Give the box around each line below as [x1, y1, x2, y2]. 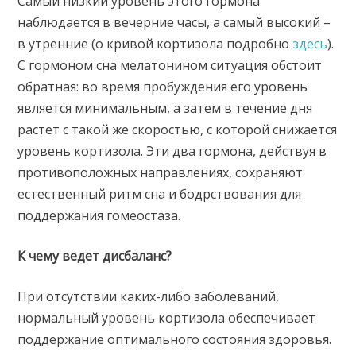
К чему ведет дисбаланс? [17, 247, 172, 265]
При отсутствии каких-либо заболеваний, [17, 288, 280, 306]
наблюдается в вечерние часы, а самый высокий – [17, 14, 331, 32]
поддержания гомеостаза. [17, 207, 181, 225]
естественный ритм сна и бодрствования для [17, 185, 302, 203]
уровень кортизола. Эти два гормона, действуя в [17, 142, 327, 161]
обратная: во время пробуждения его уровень [17, 78, 308, 96]
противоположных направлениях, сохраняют [17, 164, 304, 182]
